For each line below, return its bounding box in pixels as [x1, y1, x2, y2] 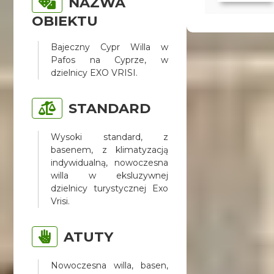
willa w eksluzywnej [51, 169, 168, 181]
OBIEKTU [32, 12, 98, 29]
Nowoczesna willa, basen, [51, 259, 168, 271]
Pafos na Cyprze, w [51, 54, 168, 65]
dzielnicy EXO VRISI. [51, 67, 138, 78]
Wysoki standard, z [51, 131, 168, 143]
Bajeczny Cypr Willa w [51, 41, 168, 53]
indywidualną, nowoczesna [51, 157, 168, 168]
